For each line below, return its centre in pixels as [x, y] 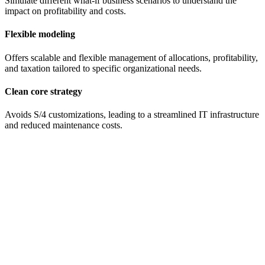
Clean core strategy [43, 91]
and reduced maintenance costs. [64, 125]
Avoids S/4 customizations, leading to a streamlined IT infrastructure [132, 115]
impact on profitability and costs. [65, 11]
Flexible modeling [40, 34]
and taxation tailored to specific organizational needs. [103, 68]
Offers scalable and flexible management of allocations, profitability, [131, 57]
